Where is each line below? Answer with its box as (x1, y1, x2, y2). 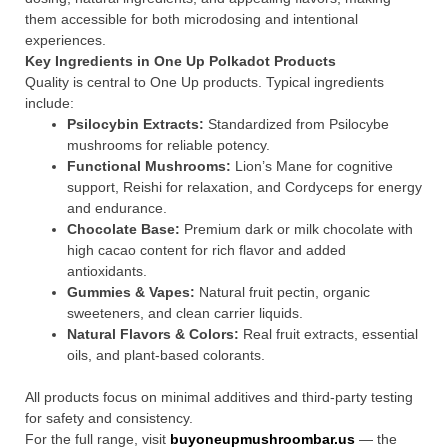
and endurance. (67, 200, 167, 216)
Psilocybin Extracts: (67, 116, 204, 132)
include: (25, 95, 74, 111)
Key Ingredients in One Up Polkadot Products (25, 53, 336, 69)
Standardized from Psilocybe (204, 116, 389, 132)
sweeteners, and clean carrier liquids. (67, 305, 303, 321)
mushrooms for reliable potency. (67, 137, 270, 153)
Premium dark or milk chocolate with (180, 221, 413, 237)
